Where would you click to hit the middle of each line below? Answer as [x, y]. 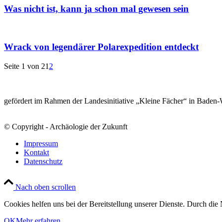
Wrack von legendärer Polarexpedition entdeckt [101, 47]
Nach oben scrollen [46, 187]
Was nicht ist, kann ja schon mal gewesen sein [96, 8]
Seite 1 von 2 [25, 66]
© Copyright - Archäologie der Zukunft [66, 126]
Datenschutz [43, 161]
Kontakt [36, 152]
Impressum [41, 143]
